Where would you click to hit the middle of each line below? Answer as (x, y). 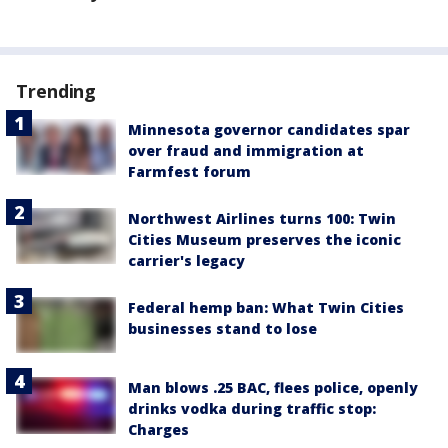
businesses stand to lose (222, 329)
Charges (158, 430)
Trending (56, 91)
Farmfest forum (189, 172)
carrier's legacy (186, 261)
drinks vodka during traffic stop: (252, 409)
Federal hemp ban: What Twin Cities (266, 308)
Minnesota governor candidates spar (269, 130)
